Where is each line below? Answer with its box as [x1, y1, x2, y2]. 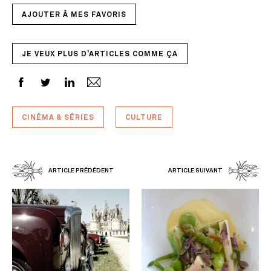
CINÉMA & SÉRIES [22, 114, 94, 122]
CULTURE [125, 114, 163, 122]
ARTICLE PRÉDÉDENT [48, 168, 114, 174]
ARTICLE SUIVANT [168, 168, 223, 174]
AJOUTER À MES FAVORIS [22, 11, 126, 19]
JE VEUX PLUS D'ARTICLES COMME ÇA [22, 51, 178, 59]
